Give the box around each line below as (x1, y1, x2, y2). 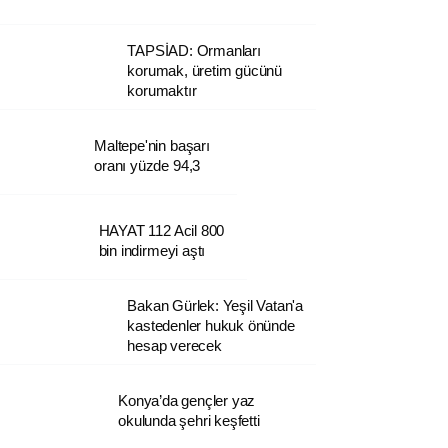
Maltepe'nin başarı (94, 136, 210, 154)
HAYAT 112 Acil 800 (98, 221, 225, 239)
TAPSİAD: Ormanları (127, 41, 261, 59)
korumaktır (127, 81, 197, 99)
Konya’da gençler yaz (118, 391, 256, 409)
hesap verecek (127, 336, 222, 354)
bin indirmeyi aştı (98, 241, 206, 259)
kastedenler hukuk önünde (127, 316, 295, 334)
